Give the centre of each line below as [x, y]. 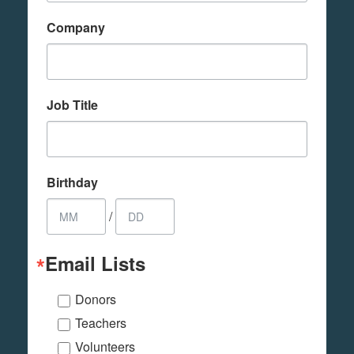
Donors [96, 299]
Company [76, 28]
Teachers [101, 323]
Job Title [72, 105]
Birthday [72, 183]
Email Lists [95, 264]
